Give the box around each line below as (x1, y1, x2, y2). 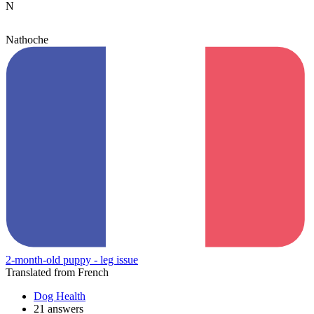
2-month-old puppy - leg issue (6, 254, 138, 266)
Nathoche (6, 33, 48, 46)
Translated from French (6, 266, 109, 278)
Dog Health (34, 290, 86, 302)
